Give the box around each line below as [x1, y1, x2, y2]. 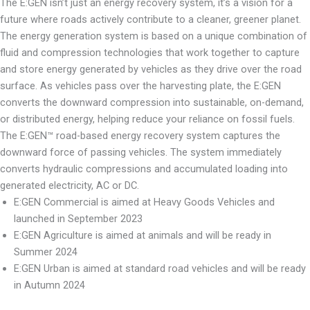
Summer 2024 [14, 246, 77, 258]
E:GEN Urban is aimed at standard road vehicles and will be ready [14, 262, 306, 275]
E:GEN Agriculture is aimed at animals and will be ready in [14, 229, 271, 241]
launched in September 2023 [14, 212, 143, 225]
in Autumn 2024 [14, 279, 85, 291]
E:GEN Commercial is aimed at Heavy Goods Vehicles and [14, 196, 275, 208]
